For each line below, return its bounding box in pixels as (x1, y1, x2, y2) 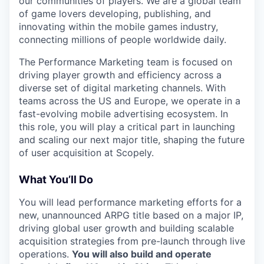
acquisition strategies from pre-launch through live (19, 235, 245, 247)
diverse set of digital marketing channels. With (19, 82, 226, 94)
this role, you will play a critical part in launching (19, 121, 235, 133)
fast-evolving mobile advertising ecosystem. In (19, 108, 228, 120)
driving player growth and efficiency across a (19, 69, 222, 81)
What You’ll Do (19, 173, 93, 186)
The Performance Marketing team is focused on (19, 56, 232, 68)
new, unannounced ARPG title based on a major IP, (19, 209, 243, 221)
